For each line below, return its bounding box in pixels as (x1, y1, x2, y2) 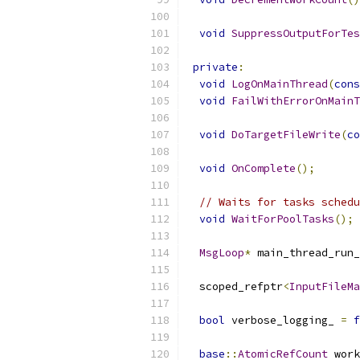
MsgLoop (199, 246, 244, 260)
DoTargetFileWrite (231, 128, 341, 141)
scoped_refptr (186, 280, 283, 293)
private (193, 60, 238, 74)
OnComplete (231, 162, 296, 175)
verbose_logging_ (225, 313, 341, 327)
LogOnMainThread (231, 77, 328, 91)
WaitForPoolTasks (231, 212, 334, 226)
